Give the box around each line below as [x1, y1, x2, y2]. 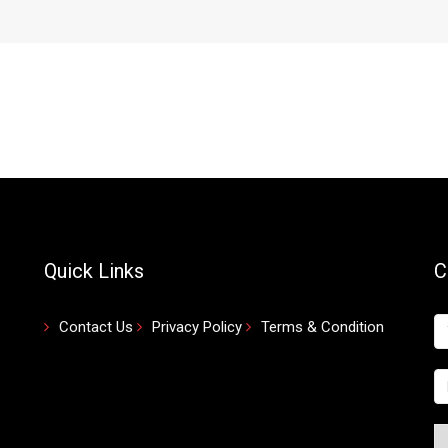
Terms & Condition [261, 318, 384, 336]
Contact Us [59, 318, 133, 336]
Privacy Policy [152, 318, 242, 336]
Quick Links [44, 259, 144, 283]
